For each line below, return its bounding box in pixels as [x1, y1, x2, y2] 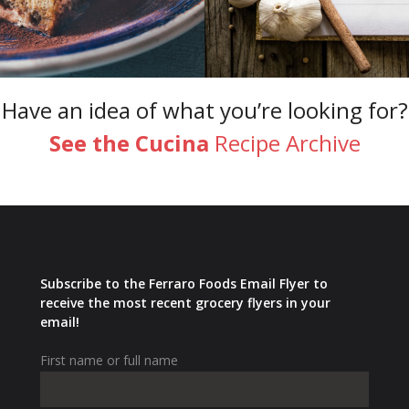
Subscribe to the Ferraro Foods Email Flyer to [39, 274, 328, 292]
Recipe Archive [214, 127, 361, 158]
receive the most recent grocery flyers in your [39, 293, 330, 311]
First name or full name [39, 351, 178, 369]
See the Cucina [48, 127, 215, 158]
